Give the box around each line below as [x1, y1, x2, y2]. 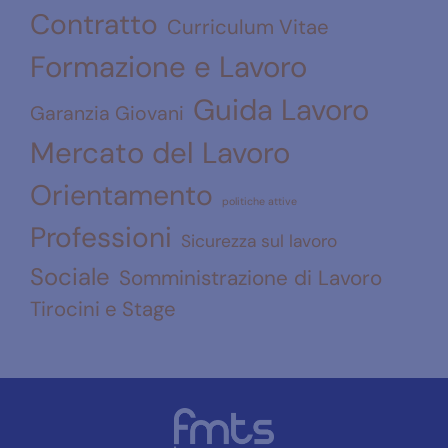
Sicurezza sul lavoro [181, 229, 337, 252]
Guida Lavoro [193, 90, 369, 129]
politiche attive [222, 193, 297, 208]
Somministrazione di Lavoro [119, 263, 382, 291]
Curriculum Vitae [167, 13, 329, 40]
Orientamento [30, 176, 213, 214]
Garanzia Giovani [30, 100, 184, 126]
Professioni [30, 218, 172, 256]
